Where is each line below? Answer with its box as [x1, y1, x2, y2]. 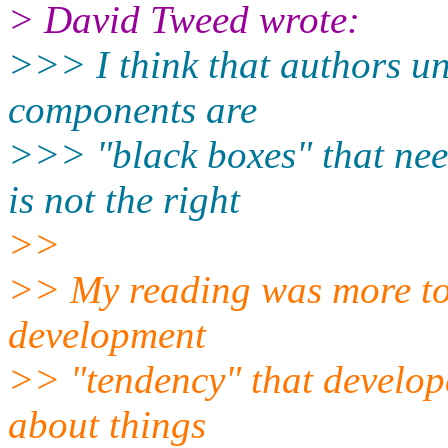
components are [8, 87, 257, 131]
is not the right [8, 177, 240, 221]
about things [8, 402, 206, 446]
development [8, 312, 206, 356]
